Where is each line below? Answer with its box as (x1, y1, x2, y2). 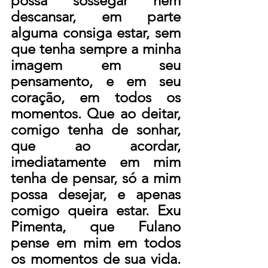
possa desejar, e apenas (11, 185, 181, 203)
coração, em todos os (11, 88, 181, 106)
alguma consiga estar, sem (11, 23, 181, 41)
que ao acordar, (11, 136, 181, 154)
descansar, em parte (11, 7, 181, 25)
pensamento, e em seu (11, 72, 181, 90)
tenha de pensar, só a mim (11, 169, 181, 187)
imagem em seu (11, 56, 181, 74)
